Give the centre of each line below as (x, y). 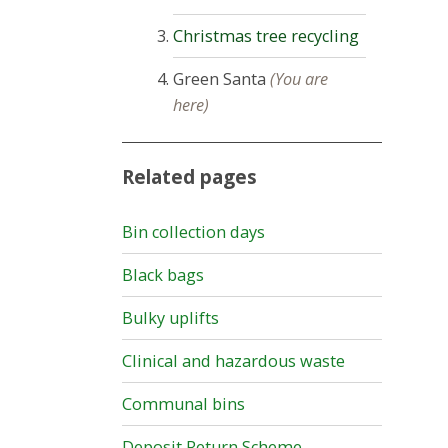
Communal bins (183, 404)
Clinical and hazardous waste (233, 361)
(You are (297, 78)
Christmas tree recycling (266, 35)
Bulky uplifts (170, 318)
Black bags (163, 275)
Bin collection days (193, 232)
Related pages (189, 177)
